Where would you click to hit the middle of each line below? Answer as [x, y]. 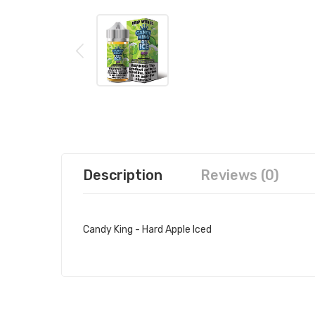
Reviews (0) [240, 175]
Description [123, 175]
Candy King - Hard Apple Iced [147, 229]
